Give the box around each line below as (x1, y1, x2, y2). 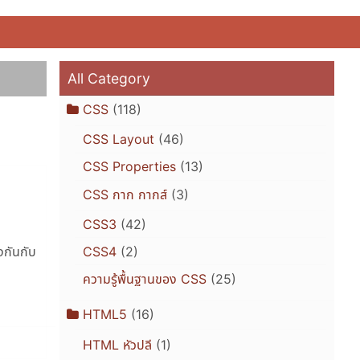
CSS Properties (82, 158, 176, 175)
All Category (67, 69, 151, 87)
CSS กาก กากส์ (82, 186, 167, 203)
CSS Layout (82, 131, 154, 148)
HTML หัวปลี (82, 336, 152, 353)
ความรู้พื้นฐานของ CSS (82, 271, 207, 288)
